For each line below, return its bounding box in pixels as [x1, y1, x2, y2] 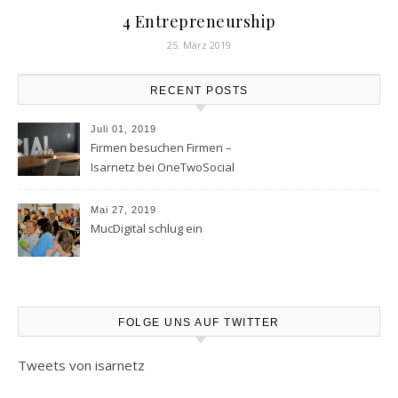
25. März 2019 [167, 37, 231, 52]
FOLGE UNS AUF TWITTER [118, 315, 280, 329]
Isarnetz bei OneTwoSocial [91, 158, 235, 175]
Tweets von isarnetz [18, 355, 145, 374]
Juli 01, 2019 [91, 123, 156, 134]
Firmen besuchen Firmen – [91, 139, 232, 155]
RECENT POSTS [149, 84, 249, 97]
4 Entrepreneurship [122, 10, 276, 32]
